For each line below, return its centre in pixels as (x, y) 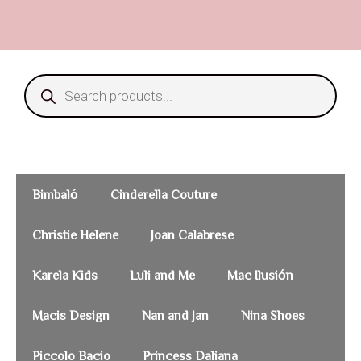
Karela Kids (65, 275)
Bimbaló (55, 195)
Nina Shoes (273, 315)
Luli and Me (162, 275)
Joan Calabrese (192, 235)
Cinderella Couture (164, 195)
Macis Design (71, 315)
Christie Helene (75, 235)
